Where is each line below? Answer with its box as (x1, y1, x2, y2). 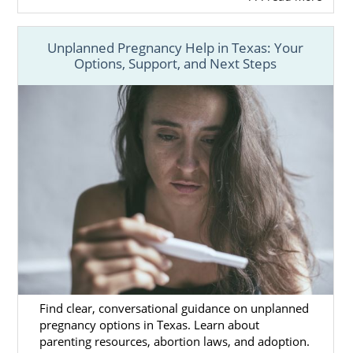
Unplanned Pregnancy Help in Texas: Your (47, 38, 304, 57)
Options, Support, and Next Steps (74, 54, 277, 72)
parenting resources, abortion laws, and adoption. (39, 333, 310, 350)
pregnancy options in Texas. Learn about (39, 316, 259, 333)
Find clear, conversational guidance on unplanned (39, 299, 309, 317)
